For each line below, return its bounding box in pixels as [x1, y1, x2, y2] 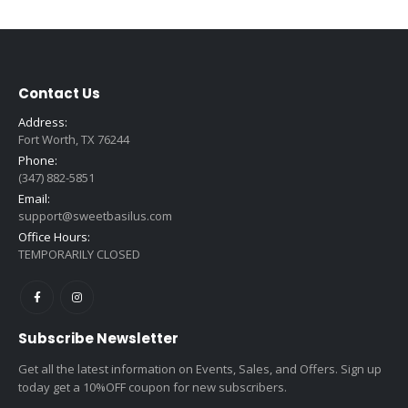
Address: [18, 113, 67, 130]
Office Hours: [18, 228, 90, 245]
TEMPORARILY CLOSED [18, 245, 140, 262]
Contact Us [18, 83, 100, 103]
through [183, 18, 224, 35]
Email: [18, 189, 50, 207]
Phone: [18, 151, 57, 168]
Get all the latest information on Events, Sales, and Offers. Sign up [18, 360, 382, 377]
